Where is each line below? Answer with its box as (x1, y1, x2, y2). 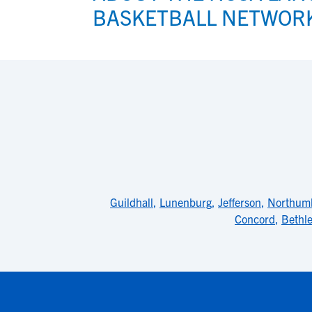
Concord (235, 212, 275, 226)
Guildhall (110, 195, 153, 209)
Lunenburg (159, 195, 212, 209)
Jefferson (218, 195, 261, 209)
